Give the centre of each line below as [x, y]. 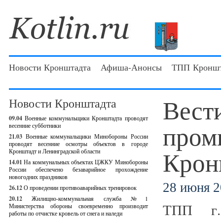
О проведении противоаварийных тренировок [80, 187]
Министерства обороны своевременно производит [78, 206]
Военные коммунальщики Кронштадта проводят [86, 118]
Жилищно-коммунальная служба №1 [90, 198]
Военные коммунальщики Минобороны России [87, 136]
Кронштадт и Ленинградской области [55, 151]
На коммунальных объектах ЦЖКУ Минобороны [86, 162]
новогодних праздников [38, 177]
